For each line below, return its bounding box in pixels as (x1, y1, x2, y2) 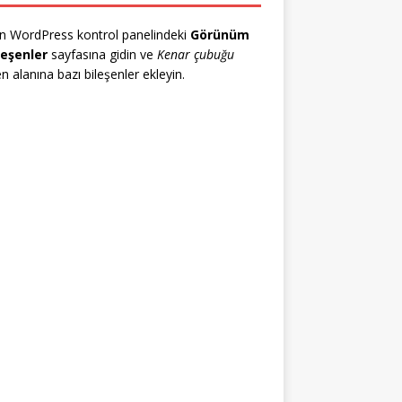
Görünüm (189, 26, 249, 43)
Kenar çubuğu (156, 46, 234, 63)
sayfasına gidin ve (47, 46, 157, 63)
